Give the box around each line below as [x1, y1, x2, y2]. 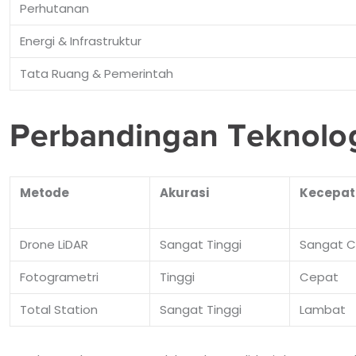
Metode [19, 184, 69, 201]
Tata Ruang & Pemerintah [19, 64, 173, 82]
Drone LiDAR [19, 235, 88, 253]
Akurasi [159, 184, 209, 201]
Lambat [299, 300, 346, 318]
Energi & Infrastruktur [19, 32, 141, 49]
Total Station [19, 300, 98, 318]
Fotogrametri [19, 268, 99, 285]
